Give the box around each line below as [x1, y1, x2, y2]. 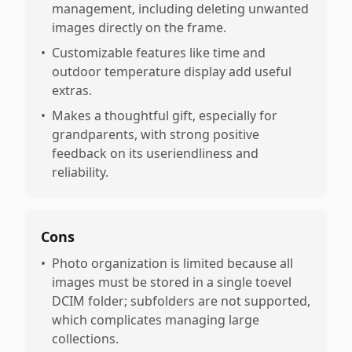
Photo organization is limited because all [52, 255, 293, 272]
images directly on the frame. [52, 19, 226, 36]
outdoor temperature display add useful [52, 63, 291, 80]
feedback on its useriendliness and [52, 145, 258, 162]
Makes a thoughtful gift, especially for [52, 107, 277, 124]
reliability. [52, 163, 108, 181]
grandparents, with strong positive [52, 126, 259, 143]
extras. [52, 82, 92, 99]
